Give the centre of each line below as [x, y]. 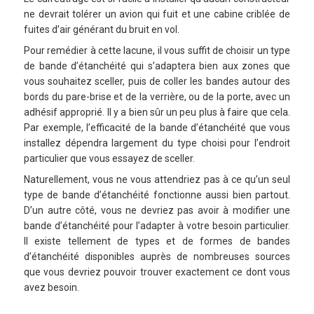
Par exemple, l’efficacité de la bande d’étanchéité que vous [157, 128]
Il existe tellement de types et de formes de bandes [157, 241]
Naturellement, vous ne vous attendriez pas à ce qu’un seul [157, 180]
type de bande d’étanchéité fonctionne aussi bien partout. [157, 195]
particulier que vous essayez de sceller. [109, 159]
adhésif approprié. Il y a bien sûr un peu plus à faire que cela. [157, 112]
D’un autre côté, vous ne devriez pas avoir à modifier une [157, 211]
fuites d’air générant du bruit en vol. [102, 30]
